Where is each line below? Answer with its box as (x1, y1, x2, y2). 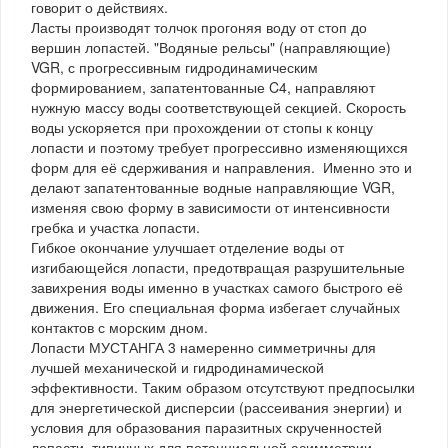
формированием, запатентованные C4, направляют (31, 76, 375, 97)
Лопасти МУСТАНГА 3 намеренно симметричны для (31, 336, 376, 357)
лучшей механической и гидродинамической (31, 356, 324, 377)
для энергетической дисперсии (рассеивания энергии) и (31, 396, 402, 417)
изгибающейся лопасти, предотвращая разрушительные (31, 256, 405, 277)
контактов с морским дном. (31, 316, 208, 337)
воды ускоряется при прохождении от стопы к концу (31, 116, 373, 137)
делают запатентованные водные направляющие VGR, (31, 176, 395, 197)
